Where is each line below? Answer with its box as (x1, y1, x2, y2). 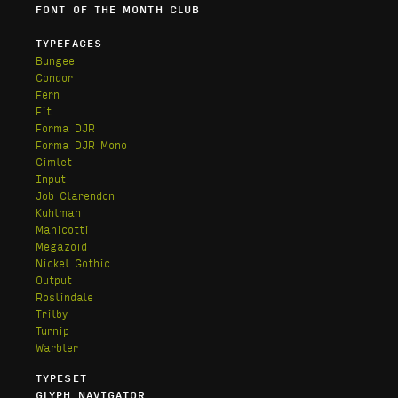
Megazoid (36, 239, 87, 253)
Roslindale (36, 290, 93, 304)
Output (36, 273, 72, 287)
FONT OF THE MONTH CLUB (36, 3, 201, 16)
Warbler (36, 340, 78, 354)
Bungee (36, 53, 75, 68)
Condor (36, 70, 73, 84)
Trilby (36, 306, 68, 321)
